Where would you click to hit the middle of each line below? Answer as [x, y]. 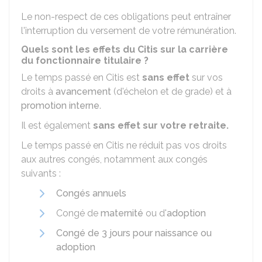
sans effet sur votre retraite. [161, 125]
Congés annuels [91, 193]
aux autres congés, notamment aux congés [114, 159]
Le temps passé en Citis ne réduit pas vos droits [124, 145]
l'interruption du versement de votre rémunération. [129, 31]
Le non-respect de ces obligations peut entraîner [126, 17]
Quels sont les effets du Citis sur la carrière [125, 49]
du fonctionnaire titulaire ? [85, 61]
